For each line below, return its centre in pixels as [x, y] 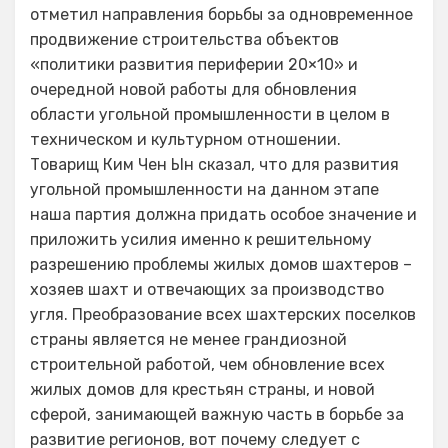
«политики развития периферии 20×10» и [194, 64]
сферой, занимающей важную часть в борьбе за [217, 414]
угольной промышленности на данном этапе [204, 189]
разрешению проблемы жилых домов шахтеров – [221, 264]
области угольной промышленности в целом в [210, 114]
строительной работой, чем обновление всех [207, 364]
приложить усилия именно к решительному [201, 239]
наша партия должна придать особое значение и [223, 214]
